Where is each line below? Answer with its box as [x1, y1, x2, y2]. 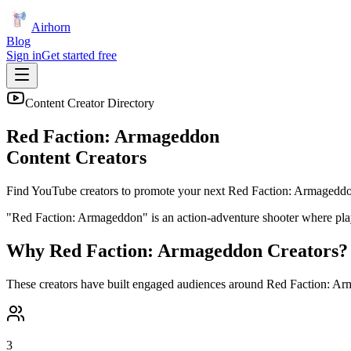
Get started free [42, 49, 117, 62]
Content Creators [6, 147, 147, 168]
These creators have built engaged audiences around [6, 277, 266, 291]
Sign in [6, 49, 42, 62]
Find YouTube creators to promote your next [6, 183, 228, 197]
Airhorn [31, 20, 71, 34]
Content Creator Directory [25, 96, 154, 110]
